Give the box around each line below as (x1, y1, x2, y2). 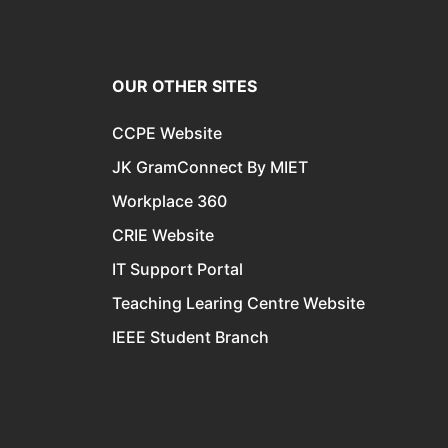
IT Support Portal (112, 258, 243, 279)
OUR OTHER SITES (112, 75, 257, 96)
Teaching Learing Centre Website (112, 292, 365, 313)
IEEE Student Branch (112, 326, 269, 347)
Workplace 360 (112, 190, 227, 211)
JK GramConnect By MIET (112, 156, 308, 177)
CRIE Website (112, 224, 214, 245)
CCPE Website (112, 122, 222, 143)
